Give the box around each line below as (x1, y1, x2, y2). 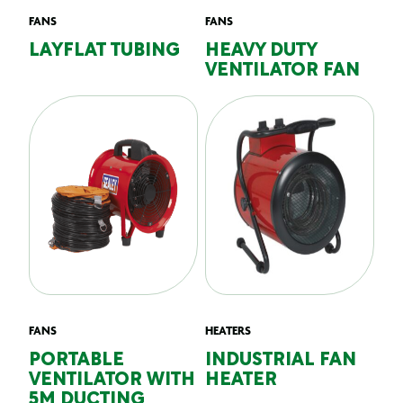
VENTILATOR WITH (29, 372, 195, 389)
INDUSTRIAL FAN (205, 353, 356, 369)
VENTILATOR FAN (205, 63, 360, 79)
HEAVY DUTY (205, 43, 317, 59)
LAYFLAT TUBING (29, 43, 180, 59)
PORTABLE (29, 353, 124, 369)
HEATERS (205, 323, 251, 337)
